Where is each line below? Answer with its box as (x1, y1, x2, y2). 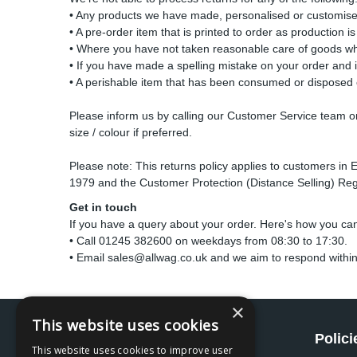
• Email (69, 251, 108, 264)
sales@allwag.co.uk (108, 251, 207, 264)
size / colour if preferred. (69, 126, 192, 139)
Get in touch (69, 201, 137, 214)
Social (81, 331, 124, 347)
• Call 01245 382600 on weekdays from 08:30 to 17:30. (69, 234, 347, 247)
